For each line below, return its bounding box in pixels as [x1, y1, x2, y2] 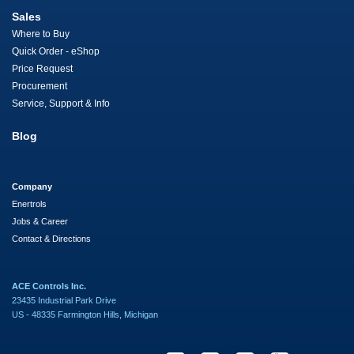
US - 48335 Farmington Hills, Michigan [12, 310, 158, 320]
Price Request [12, 63, 73, 75]
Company [12, 182, 52, 192]
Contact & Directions [12, 234, 91, 244]
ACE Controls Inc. [12, 281, 86, 292]
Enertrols [12, 199, 47, 209]
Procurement [12, 81, 67, 92]
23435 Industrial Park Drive [12, 296, 116, 306]
